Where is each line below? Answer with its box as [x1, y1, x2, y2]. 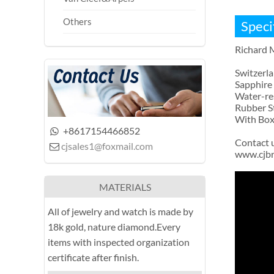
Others [63, 16, 92, 27]
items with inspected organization [48, 236, 190, 248]
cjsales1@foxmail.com [61, 140, 154, 152]
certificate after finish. [48, 251, 139, 264]
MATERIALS [98, 181, 151, 193]
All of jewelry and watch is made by [48, 206, 193, 218]
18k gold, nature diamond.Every [48, 221, 180, 233]
